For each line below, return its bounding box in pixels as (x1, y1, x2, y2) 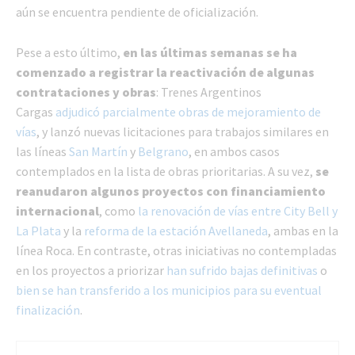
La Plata (16, 222, 63, 239)
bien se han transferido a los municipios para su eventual (16, 281, 322, 298)
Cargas (16, 103, 55, 120)
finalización (16, 301, 80, 318)
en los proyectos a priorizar (16, 261, 166, 278)
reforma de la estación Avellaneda (84, 222, 268, 239)
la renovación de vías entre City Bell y (138, 202, 338, 219)
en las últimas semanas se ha (123, 44, 297, 60)
